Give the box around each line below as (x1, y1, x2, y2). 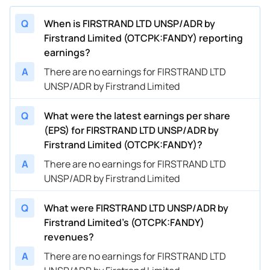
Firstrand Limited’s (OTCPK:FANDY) (44, 215, 204, 229)
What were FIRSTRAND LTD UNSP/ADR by (44, 201, 228, 215)
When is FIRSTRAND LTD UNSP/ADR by (44, 16, 215, 30)
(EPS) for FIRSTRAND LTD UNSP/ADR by (44, 123, 219, 137)
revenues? (44, 230, 94, 243)
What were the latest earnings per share (44, 108, 230, 122)
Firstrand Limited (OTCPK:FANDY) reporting (44, 31, 243, 45)
